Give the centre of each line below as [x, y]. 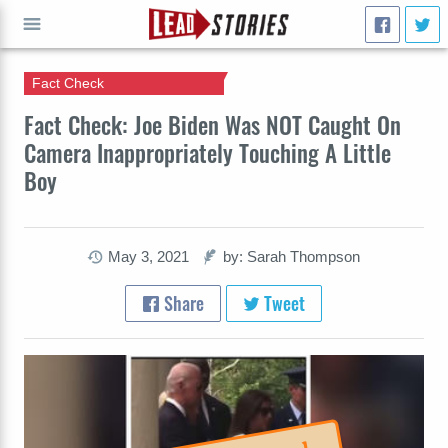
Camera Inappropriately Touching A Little [207, 152]
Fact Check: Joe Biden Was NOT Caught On [212, 124]
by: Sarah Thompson [292, 256]
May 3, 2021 [149, 256]
